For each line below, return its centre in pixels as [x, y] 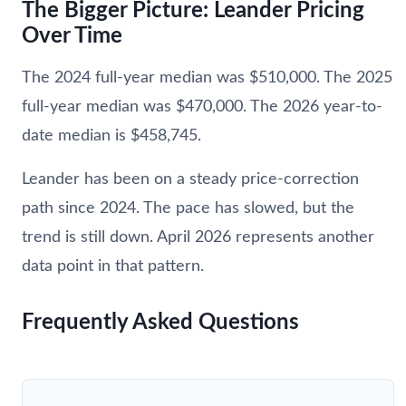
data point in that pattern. [113, 266]
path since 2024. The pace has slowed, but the [188, 208]
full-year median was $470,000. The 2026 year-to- [202, 106]
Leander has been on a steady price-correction [190, 179]
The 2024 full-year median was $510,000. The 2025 [207, 77]
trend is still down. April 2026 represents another [198, 237]
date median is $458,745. [111, 135]
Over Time [72, 36]
